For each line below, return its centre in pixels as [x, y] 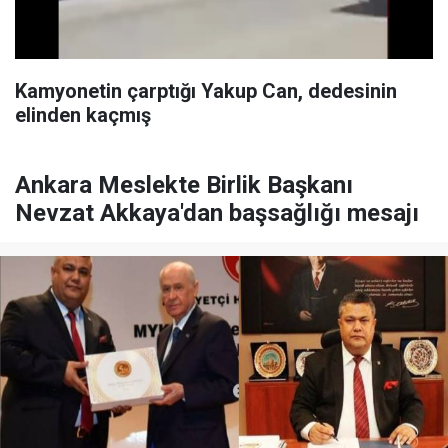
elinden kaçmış [83, 115]
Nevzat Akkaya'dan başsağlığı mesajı [217, 213]
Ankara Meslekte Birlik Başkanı [184, 185]
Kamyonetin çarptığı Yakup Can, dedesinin [206, 91]
